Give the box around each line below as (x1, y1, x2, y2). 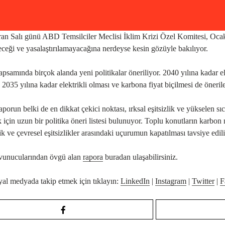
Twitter (192, 176, 214, 185)
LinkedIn (121, 176, 150, 185)
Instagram (155, 176, 186, 185)
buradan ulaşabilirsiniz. (103, 152, 178, 161)
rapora (83, 152, 103, 161)
